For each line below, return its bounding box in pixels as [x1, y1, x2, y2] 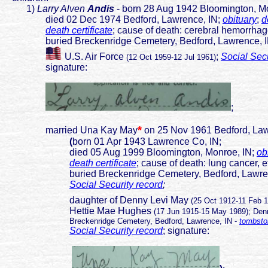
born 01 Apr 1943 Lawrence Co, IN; [72, 136, 221, 147]
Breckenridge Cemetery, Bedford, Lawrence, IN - [5, 217, 239, 226]
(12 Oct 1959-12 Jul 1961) [126, 53, 216, 62]
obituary [223, 14, 257, 25]
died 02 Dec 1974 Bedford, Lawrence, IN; [5, 14, 223, 25]
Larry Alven [37, 4, 85, 14]
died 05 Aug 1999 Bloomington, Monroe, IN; [5, 147, 257, 158]
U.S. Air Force [62, 51, 126, 62]
